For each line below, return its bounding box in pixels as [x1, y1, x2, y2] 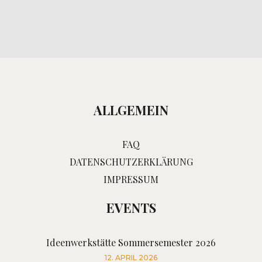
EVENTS [106, 199, 156, 216]
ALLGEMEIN [94, 101, 168, 118]
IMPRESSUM [104, 173, 158, 186]
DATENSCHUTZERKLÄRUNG [69, 156, 193, 168]
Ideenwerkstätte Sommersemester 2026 [46, 236, 216, 249]
